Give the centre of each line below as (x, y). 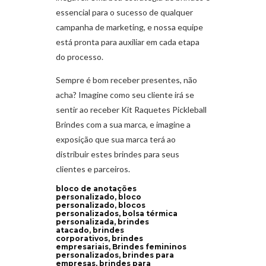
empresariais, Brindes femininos (121, 246)
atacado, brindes (90, 230)
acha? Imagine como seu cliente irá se (125, 94)
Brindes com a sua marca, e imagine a (123, 124)
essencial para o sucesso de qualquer (124, 12)
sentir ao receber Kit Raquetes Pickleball (131, 109)
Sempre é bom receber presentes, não (126, 80)
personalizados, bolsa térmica (117, 213)
